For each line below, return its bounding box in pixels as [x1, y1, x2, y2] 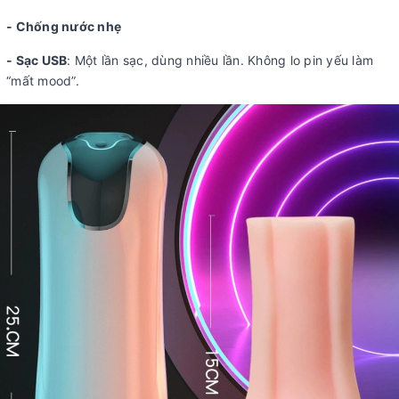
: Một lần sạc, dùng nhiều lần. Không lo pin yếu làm [67, 52, 373, 68]
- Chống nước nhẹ [6, 18, 121, 34]
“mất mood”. [6, 72, 79, 88]
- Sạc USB [6, 52, 68, 68]
